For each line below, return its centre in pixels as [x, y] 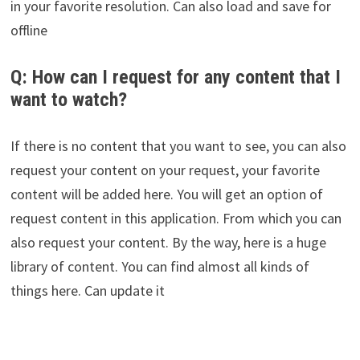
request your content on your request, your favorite [165, 170]
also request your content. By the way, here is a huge [168, 242]
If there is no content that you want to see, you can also [178, 145]
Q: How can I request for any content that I [175, 78]
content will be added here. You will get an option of [166, 194]
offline [29, 31]
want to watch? [68, 100]
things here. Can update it [87, 290]
